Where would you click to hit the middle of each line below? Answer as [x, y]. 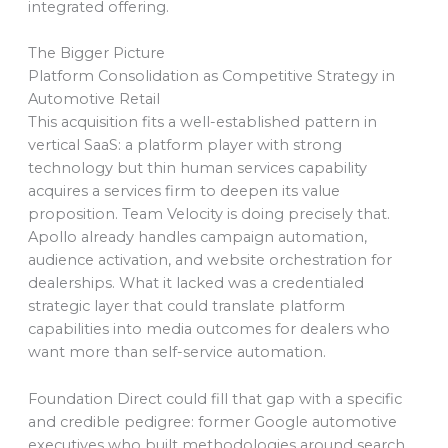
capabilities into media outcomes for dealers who [208, 329]
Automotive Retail [93, 99]
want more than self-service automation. [176, 352]
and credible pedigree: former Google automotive [212, 421]
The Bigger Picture [96, 53]
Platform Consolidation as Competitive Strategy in [211, 76]
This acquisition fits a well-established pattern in [202, 122]
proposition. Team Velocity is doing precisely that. [208, 214]
